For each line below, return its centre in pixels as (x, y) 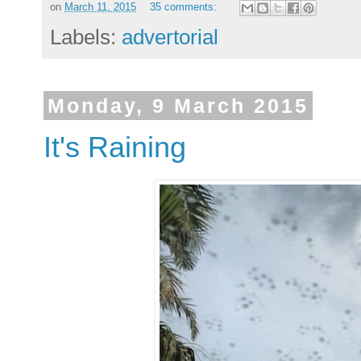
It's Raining (115, 147)
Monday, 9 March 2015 (178, 106)
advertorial (170, 37)
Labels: (86, 37)
